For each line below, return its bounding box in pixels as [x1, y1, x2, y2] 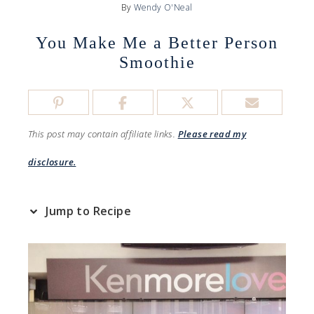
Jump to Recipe [43, 203, 131, 219]
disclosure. [28, 156, 76, 168]
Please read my [177, 128, 247, 140]
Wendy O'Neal [133, 1, 193, 13]
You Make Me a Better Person [36, 34, 278, 52]
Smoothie [118, 53, 196, 71]
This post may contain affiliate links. [28, 128, 178, 140]
